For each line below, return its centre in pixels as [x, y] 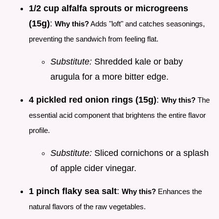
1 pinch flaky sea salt [73, 191]
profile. [39, 131]
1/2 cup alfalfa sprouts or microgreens [109, 9]
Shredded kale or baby [137, 62]
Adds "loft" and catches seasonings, [147, 24]
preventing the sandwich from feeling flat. [94, 39]
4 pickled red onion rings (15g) [93, 100]
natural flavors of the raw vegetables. [87, 207]
